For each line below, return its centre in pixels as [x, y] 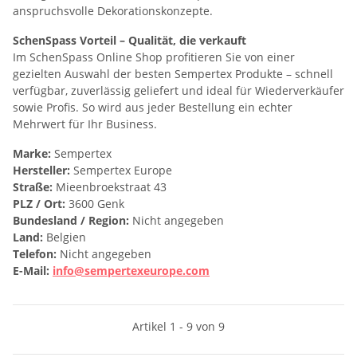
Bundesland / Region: [71, 220]
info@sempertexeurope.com [131, 270]
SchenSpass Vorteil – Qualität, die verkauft [129, 40]
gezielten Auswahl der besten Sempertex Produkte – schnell [173, 73]
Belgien [65, 237]
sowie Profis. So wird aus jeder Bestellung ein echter [153, 107]
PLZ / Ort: [39, 203]
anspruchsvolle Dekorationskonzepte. [113, 10]
